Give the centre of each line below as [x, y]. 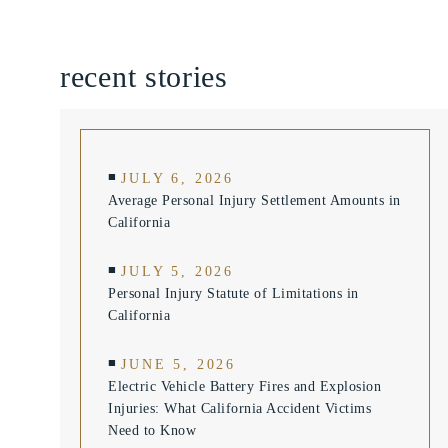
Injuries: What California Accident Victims [239, 408]
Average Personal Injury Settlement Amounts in [254, 200]
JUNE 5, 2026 [179, 364]
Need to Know [152, 430]
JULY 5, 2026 [178, 271]
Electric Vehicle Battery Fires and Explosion [244, 386]
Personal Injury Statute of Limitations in [233, 293]
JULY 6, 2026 [178, 178]
